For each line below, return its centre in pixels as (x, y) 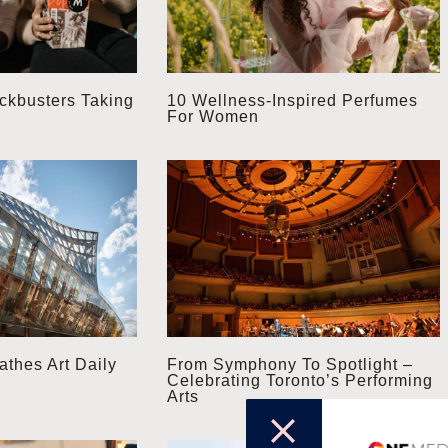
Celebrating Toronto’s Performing (300, 381)
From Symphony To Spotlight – (290, 365)
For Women (213, 117)
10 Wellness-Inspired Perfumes (292, 101)
